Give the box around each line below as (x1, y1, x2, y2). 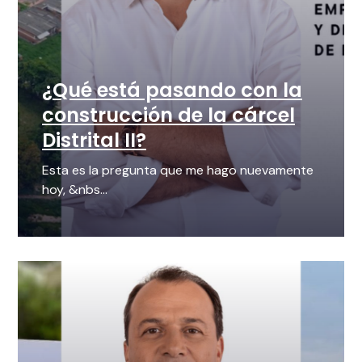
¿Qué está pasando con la (42, 77, 302, 104)
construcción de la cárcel (42, 102, 295, 129)
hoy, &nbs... (42, 181, 107, 199)
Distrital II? (42, 127, 146, 154)
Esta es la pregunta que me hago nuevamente (42, 162, 314, 179)
